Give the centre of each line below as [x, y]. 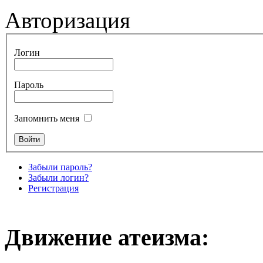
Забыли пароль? [60, 167]
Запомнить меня [47, 119]
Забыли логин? [58, 178]
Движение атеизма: [107, 237]
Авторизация [68, 21]
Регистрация [53, 188]
